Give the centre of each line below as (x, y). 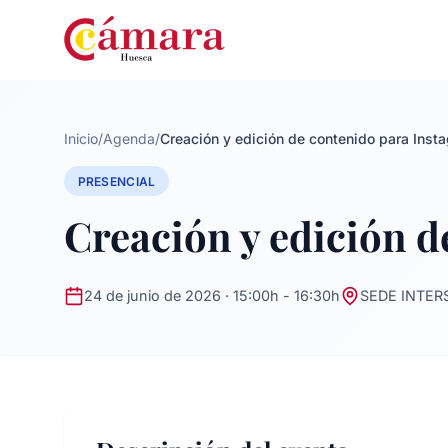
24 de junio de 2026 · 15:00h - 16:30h (212, 296)
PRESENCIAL (116, 181)
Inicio (81, 138)
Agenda (129, 138)
